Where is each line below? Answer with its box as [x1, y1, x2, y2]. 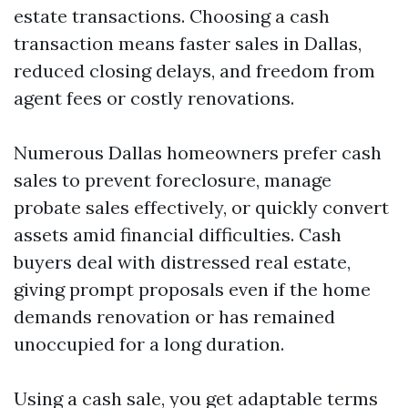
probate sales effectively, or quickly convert [14, 196, 389, 219]
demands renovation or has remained [14, 305, 335, 328]
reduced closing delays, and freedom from [14, 59, 375, 82]
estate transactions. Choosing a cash [14, 5, 330, 27]
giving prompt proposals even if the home [14, 278, 371, 301]
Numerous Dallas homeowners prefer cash [14, 141, 382, 164]
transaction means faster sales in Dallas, [14, 32, 362, 55]
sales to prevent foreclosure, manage [14, 168, 331, 191]
